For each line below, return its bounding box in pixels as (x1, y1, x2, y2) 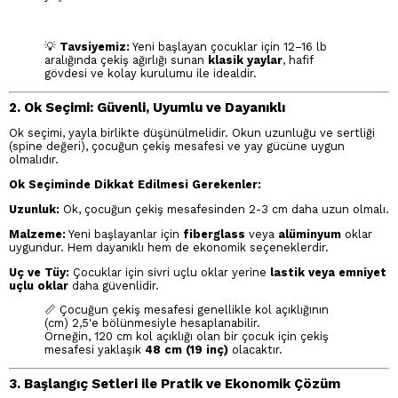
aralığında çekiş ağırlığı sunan (44, 53, 208, 68)
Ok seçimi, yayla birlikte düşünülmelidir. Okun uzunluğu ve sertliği (9, 126, 375, 140)
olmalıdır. (9, 153, 59, 167)
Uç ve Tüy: (9, 265, 69, 279)
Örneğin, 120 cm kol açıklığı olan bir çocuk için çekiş (44, 330, 329, 344)
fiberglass (183, 227, 245, 241)
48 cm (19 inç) (145, 343, 228, 357)
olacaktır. (228, 343, 283, 357)
